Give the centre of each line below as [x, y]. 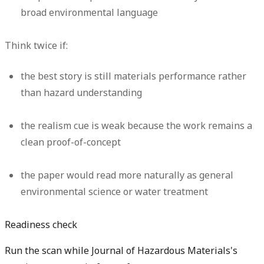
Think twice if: [36, 46]
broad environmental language [90, 13]
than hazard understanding [82, 93]
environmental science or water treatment [115, 192]
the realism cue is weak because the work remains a [137, 126]
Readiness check [41, 225]
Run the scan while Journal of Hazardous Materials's [121, 251]
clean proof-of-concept [71, 142]
